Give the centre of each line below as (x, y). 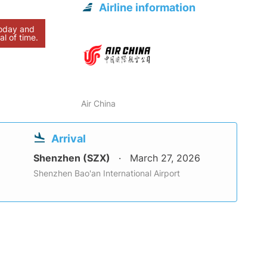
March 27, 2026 (165, 158)
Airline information (148, 8)
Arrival (69, 139)
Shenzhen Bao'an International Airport (107, 173)
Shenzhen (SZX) (73, 158)
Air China (99, 104)
